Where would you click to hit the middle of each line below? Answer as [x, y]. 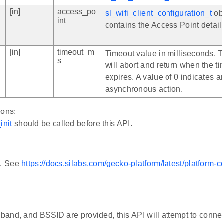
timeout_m [76, 52]
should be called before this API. [72, 124]
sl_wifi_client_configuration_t [159, 13]
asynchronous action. [144, 89]
